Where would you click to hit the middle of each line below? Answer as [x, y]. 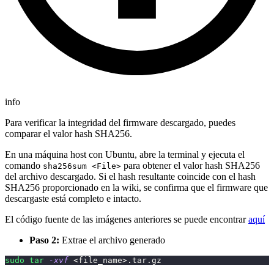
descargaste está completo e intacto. [73, 199]
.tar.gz [144, 261]
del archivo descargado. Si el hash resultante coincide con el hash [130, 177]
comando [24, 166]
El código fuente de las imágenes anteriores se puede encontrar [127, 220]
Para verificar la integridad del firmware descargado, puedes [120, 123]
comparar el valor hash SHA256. [68, 134]
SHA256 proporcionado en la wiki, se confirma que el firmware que [136, 188]
